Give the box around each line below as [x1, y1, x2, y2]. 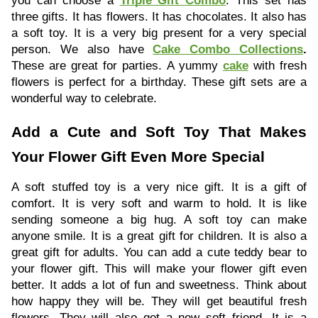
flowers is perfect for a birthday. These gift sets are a [11, 75, 307, 89]
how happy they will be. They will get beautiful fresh [11, 294, 307, 309]
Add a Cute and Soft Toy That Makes [11, 124, 307, 141]
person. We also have [11, 42, 153, 57]
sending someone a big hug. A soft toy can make [11, 212, 307, 227]
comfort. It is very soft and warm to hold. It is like [11, 196, 307, 211]
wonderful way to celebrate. [11, 91, 157, 106]
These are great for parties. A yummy [11, 58, 223, 73]
